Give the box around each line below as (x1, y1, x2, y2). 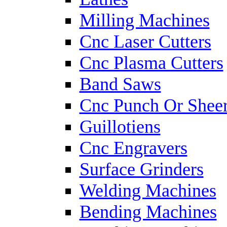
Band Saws (79, 74, 161, 94)
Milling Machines (79, 10, 210, 30)
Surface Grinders (79, 159, 204, 179)
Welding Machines (79, 180, 216, 201)
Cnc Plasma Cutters (79, 53, 223, 73)
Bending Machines (79, 202, 217, 222)
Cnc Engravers (79, 138, 187, 158)
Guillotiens (79, 117, 161, 137)
